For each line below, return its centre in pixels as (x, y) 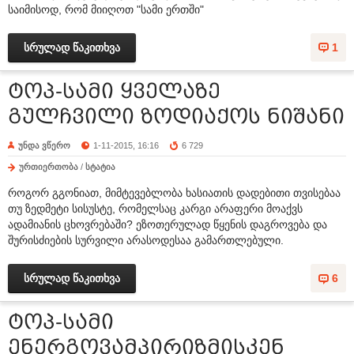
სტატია (100, 167)
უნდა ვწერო (44, 145)
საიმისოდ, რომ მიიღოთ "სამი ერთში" (106, 9)
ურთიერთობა (49, 167)
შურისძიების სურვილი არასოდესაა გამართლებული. (146, 240)
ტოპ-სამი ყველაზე (114, 91)
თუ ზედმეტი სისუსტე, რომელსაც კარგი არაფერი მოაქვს (155, 209)
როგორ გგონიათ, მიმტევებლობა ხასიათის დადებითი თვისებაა (174, 193)
